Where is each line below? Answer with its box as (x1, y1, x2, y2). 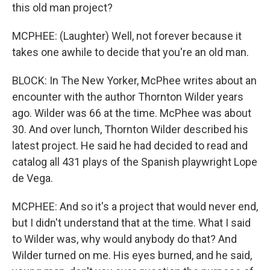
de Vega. (12, 172, 53, 184)
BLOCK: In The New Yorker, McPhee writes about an (12, 74, 257, 87)
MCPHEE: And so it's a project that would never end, (12, 200, 258, 213)
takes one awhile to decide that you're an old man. (12, 46, 249, 58)
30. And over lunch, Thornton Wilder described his (12, 123, 248, 136)
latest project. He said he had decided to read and (12, 139, 248, 152)
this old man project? (12, 1, 113, 14)
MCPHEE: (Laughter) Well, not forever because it (12, 30, 242, 42)
